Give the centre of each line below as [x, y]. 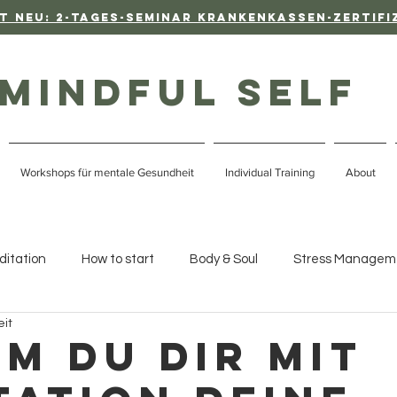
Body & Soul [224, 259]
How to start [118, 259]
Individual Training [269, 172]
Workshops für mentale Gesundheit [107, 172]
